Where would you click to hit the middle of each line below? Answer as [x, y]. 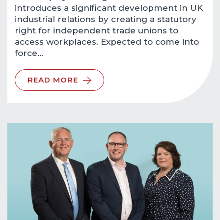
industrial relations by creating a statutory [106, 19]
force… [29, 53]
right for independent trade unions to [96, 30]
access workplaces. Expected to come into [107, 42]
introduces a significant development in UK [109, 8]
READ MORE [53, 80]
